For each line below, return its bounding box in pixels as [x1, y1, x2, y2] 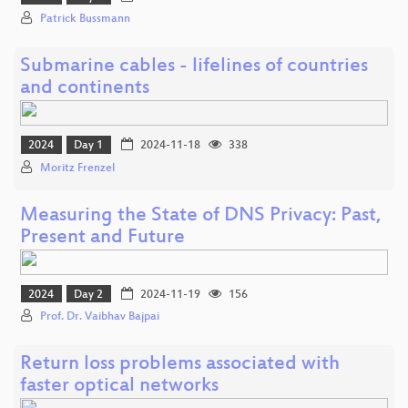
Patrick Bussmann [40, 12, 130, 25]
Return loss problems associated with [20, 353, 340, 377]
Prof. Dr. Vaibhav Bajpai [40, 311, 159, 324]
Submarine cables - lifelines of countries [20, 55, 368, 78]
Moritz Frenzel [40, 161, 115, 175]
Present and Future [20, 226, 185, 250]
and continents [20, 76, 149, 100]
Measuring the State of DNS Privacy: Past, [20, 204, 382, 228]
